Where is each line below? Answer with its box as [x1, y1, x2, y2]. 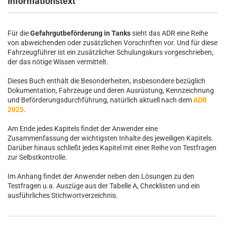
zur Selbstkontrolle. [8, 153, 67, 161]
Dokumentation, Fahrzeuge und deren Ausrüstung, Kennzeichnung [8, 86, 214, 94]
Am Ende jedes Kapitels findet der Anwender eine [8, 125, 158, 133]
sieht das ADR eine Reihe [131, 29, 208, 37]
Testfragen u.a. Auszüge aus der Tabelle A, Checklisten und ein [8, 182, 200, 190]
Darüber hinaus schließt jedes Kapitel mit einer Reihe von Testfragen [8, 144, 216, 152]
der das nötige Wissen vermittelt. [8, 58, 108, 66]
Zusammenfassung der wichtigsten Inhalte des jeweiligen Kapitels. [8, 134, 213, 142]
